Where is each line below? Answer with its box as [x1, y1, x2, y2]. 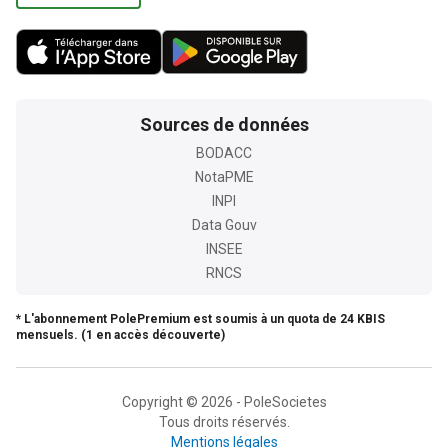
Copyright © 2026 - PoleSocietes [121, 394, 327, 411]
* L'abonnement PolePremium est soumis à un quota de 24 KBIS [16, 312, 385, 327]
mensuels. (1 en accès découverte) [16, 328, 225, 343]
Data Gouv [191, 217, 257, 234]
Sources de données [139, 114, 309, 136]
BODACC [196, 145, 252, 162]
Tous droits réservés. [158, 414, 290, 431]
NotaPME [194, 169, 254, 186]
